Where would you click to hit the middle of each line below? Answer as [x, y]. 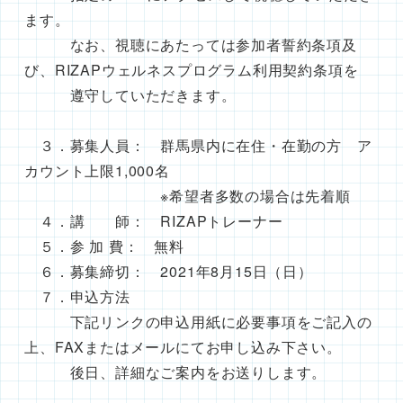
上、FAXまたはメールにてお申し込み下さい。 [183, 346]
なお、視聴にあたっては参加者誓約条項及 [191, 44]
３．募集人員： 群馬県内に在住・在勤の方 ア [198, 145]
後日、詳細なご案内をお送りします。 [176, 372]
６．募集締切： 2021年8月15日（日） [176, 271]
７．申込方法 [77, 296]
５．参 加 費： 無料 [104, 246]
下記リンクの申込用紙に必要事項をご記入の [198, 321]
